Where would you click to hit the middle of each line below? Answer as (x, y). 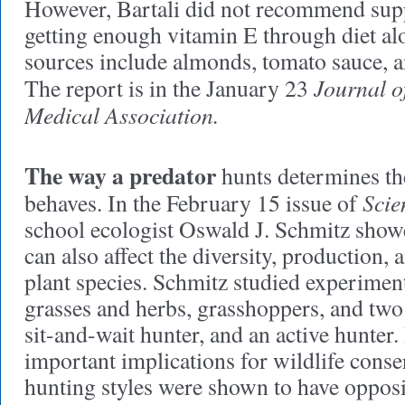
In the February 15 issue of (232, 202)
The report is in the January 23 (169, 88)
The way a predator (120, 175)
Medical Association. (122, 114)
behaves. (63, 202)
